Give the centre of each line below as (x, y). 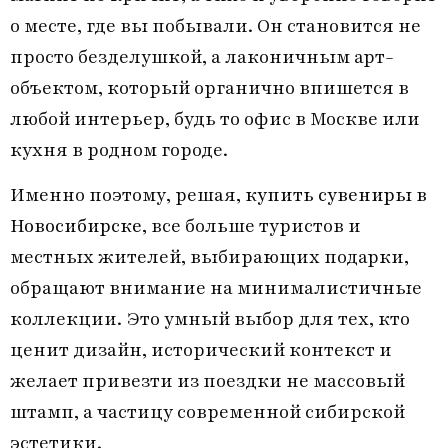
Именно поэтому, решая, (127, 196)
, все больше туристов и (251, 227)
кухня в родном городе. (119, 150)
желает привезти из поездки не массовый (207, 382)
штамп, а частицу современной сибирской (207, 413)
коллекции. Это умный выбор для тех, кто (210, 320)
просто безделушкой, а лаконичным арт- (202, 57)
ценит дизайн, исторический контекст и (201, 351)
